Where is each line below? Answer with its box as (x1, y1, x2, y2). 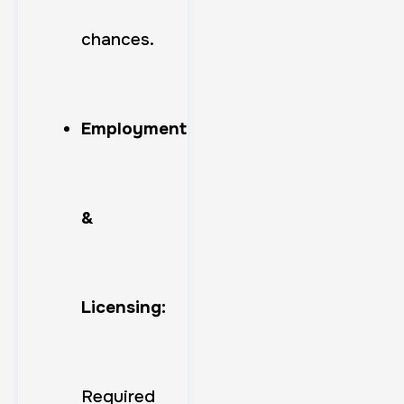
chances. (81, 28, 154, 50)
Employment (81, 117, 187, 140)
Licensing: (81, 296, 166, 318)
